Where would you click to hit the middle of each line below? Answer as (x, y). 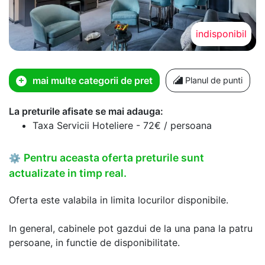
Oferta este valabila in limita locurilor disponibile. (119, 200)
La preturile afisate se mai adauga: (86, 111)
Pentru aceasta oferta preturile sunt (114, 157)
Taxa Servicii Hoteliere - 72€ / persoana (122, 125)
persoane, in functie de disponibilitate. (94, 242)
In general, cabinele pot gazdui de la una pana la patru (131, 228)
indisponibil (221, 33)
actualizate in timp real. (68, 173)
